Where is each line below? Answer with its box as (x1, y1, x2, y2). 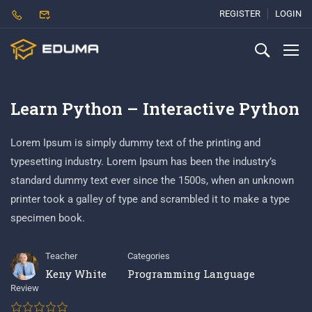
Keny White (45, 267, 107, 281)
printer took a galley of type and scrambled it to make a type (10, 193, 290, 205)
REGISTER (219, 8, 260, 19)
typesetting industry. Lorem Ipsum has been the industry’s (10, 155, 276, 168)
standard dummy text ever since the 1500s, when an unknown (10, 174, 294, 187)
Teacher (45, 251, 77, 261)
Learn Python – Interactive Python (10, 97, 299, 120)
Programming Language (127, 267, 255, 281)
